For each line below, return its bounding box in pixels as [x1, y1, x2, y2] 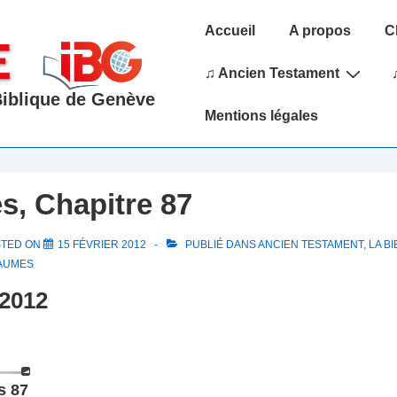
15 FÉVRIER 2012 [57, 238, 146, 252]
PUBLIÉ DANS [182, 238, 258, 252]
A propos [288, 23, 351, 39]
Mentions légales [204, 108, 318, 124]
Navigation [185, 39, 254, 55]
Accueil [204, 23, 255, 39]
